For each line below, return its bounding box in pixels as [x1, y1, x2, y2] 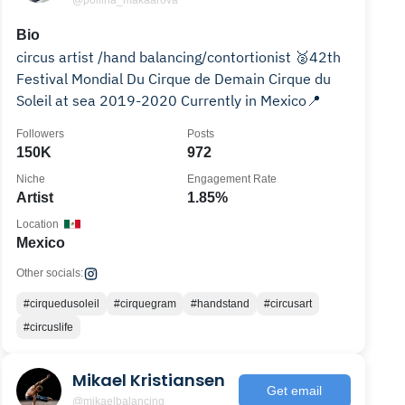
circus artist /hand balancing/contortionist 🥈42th [16, 48, 296, 66]
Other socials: [16, 267, 84, 279]
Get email [267, 382, 323, 398]
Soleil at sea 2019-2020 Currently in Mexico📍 [181, 91, 322, 109]
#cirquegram [114, 297, 177, 310]
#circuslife [24, 321, 74, 334]
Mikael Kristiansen [72, 368, 226, 391]
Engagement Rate [187, 173, 278, 185]
